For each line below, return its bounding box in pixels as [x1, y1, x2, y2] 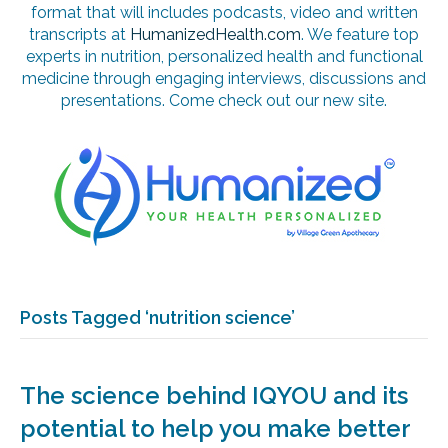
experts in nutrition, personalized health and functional [25, 47, 423, 67]
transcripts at [29, 25, 130, 45]
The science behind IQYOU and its [20, 381, 408, 411]
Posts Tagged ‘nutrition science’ [20, 307, 295, 329]
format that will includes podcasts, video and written [30, 3, 418, 23]
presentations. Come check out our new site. [61, 91, 387, 111]
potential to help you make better [20, 414, 410, 444]
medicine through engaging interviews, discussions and [22, 69, 426, 89]
